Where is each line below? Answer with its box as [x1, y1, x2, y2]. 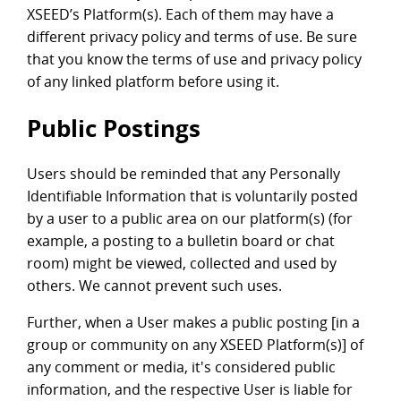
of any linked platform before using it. [27, 72, 279, 92]
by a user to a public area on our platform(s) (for [27, 209, 353, 229]
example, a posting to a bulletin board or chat [27, 231, 335, 252]
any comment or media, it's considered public [27, 357, 336, 378]
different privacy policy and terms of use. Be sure [27, 27, 357, 47]
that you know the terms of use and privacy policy [27, 49, 362, 70]
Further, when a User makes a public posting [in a [27, 312, 360, 333]
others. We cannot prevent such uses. [27, 276, 282, 296]
